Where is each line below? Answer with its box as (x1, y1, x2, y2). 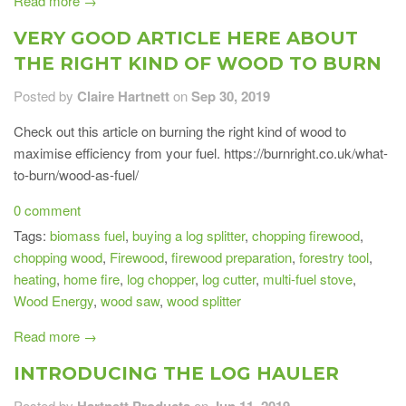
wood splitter (167, 290, 241, 310)
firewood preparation (171, 246, 292, 266)
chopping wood (14, 246, 102, 266)
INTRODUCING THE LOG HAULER (14, 362, 339, 384)
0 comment (14, 199, 81, 219)
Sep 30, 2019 (191, 85, 270, 106)
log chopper (127, 268, 195, 288)
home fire (63, 268, 120, 288)
